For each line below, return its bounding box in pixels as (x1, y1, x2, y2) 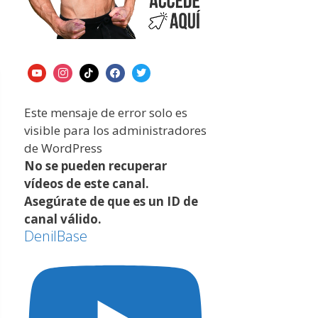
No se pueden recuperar (23, 158, 167, 175)
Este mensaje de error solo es (23, 104, 187, 121)
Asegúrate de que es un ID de (23, 193, 198, 210)
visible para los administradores (23, 122, 207, 139)
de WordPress (23, 140, 102, 157)
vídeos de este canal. (23, 175, 149, 192)
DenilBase (23, 226, 87, 246)
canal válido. (23, 211, 102, 228)
